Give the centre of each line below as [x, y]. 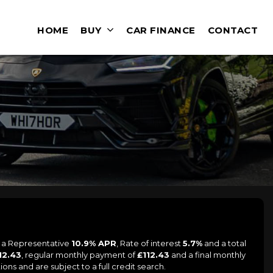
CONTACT [232, 30]
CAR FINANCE [161, 30]
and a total [224, 243]
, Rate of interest [150, 243]
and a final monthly [207, 254]
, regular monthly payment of [79, 254]
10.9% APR [94, 243]
